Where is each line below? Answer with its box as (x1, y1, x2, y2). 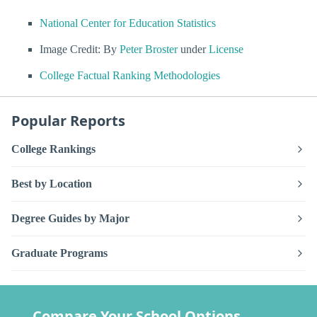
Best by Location (11, 178, 92, 190)
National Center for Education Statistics (40, 16, 216, 29)
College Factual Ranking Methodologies (40, 69, 220, 81)
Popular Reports (11, 110, 125, 130)
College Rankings (11, 143, 96, 156)
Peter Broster (120, 42, 178, 55)
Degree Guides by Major (11, 212, 129, 225)
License (209, 42, 243, 55)
